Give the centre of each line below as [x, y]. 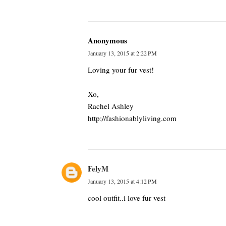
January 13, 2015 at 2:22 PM [122, 53]
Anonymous [107, 40]
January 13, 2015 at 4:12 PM [122, 181]
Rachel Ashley [111, 106]
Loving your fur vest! [121, 70]
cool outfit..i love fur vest [127, 198]
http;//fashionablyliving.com [132, 118]
